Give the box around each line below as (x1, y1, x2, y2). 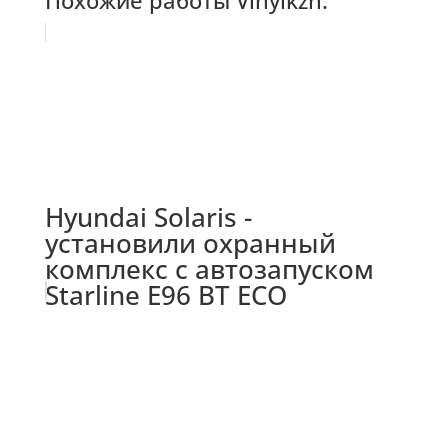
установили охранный (44, 224, 336, 261)
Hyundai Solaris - (44, 198, 252, 235)
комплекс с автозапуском (44, 250, 374, 287)
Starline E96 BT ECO (44, 276, 287, 313)
